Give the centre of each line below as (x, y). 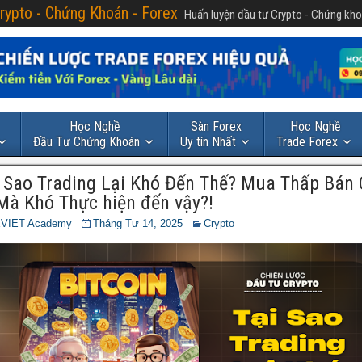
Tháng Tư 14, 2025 (138, 224)
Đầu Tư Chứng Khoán (86, 142)
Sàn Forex (216, 127)
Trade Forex (307, 142)
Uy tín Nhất (208, 142)
